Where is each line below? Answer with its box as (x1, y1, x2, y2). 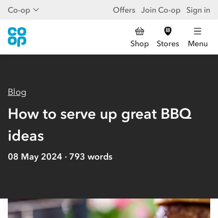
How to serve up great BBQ (8, 105, 192, 123)
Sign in (186, 5, 210, 15)
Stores (157, 38, 179, 48)
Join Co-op (141, 5, 181, 15)
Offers (113, 5, 135, 15)
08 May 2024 (8, 151, 62, 162)
